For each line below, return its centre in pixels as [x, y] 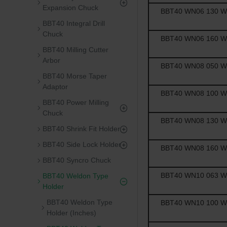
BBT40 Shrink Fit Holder [81, 129]
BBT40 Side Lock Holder [82, 144]
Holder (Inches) [71, 213]
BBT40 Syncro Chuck [77, 160]
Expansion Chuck [70, 8]
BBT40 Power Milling [76, 102]
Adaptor [55, 87]
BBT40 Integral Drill [74, 23]
